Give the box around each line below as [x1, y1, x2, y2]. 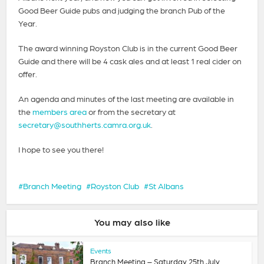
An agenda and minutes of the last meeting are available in [18, 94, 235, 104]
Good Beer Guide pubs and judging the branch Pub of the [18, 5, 226, 15]
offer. [18, 69, 38, 79]
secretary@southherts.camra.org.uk [18, 120, 151, 130]
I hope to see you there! [18, 144, 104, 154]
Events [90, 246, 112, 255]
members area [32, 107, 87, 117]
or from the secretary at [87, 107, 176, 117]
